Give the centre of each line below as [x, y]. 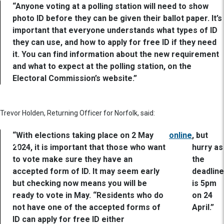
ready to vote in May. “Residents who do [88, 195]
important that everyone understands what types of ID [115, 30]
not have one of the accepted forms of [86, 207]
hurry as [207, 147]
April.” [203, 207]
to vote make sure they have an [72, 159]
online [180, 135]
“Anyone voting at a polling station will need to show [110, 6]
